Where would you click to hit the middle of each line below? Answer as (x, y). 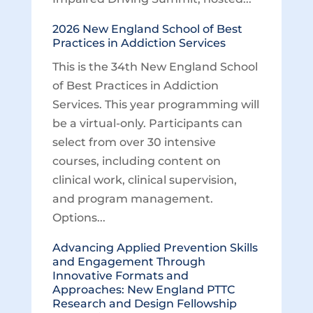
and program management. (132, 199)
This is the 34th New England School (155, 67)
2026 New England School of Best (147, 29)
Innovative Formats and (120, 276)
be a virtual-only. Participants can (147, 123)
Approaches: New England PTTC (143, 290)
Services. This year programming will (155, 104)
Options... (79, 218)
